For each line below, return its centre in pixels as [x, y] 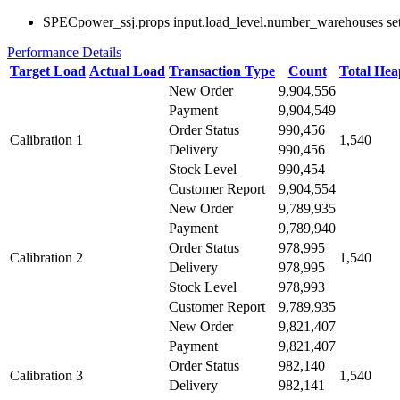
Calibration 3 [46, 375]
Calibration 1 [46, 140]
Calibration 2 [46, 258]
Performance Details [64, 52]
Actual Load [127, 71]
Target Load [48, 71]
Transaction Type [222, 71]
